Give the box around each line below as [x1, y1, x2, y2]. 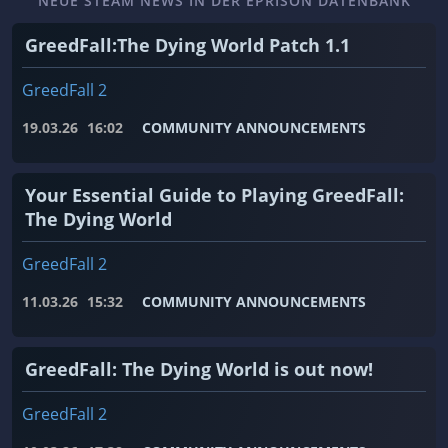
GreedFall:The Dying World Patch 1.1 [25, 33, 350, 58]
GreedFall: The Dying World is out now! [25, 357, 373, 382]
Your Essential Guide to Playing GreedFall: [25, 183, 404, 208]
